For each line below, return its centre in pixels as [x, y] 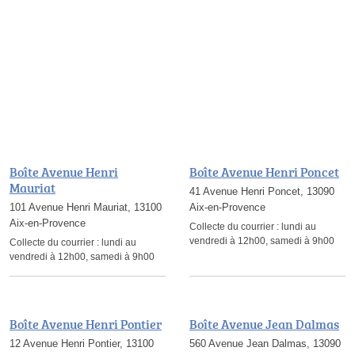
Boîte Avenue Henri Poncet [264, 172]
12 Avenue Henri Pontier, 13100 [82, 344]
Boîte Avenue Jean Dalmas [264, 324]
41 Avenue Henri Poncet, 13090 [262, 191]
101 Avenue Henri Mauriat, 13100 [86, 207]
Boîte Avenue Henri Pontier [86, 324]
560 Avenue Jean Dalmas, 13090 [265, 344]
